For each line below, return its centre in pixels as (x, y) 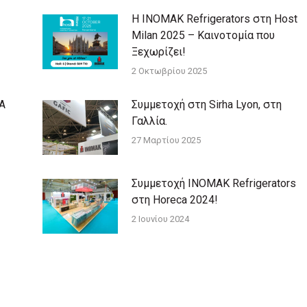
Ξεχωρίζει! (158, 51)
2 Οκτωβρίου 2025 (169, 71)
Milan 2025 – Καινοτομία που (203, 35)
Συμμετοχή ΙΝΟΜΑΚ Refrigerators (213, 183)
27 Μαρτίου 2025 (166, 140)
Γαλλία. (149, 121)
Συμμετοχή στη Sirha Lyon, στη (206, 104)
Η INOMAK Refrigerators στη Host (214, 19)
